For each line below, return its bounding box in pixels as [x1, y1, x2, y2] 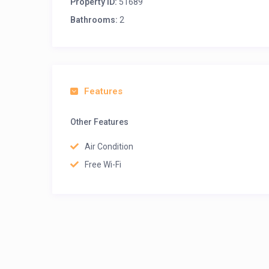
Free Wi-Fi [85, 160, 121, 169]
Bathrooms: [70, 15, 118, 25]
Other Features [70, 117, 128, 127]
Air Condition [85, 142, 133, 151]
